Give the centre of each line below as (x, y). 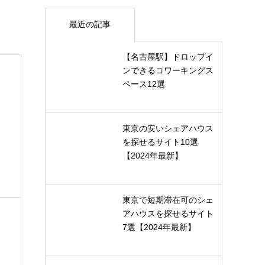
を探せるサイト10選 (160, 142)
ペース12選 (144, 84)
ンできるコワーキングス (168, 70)
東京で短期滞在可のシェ (168, 200)
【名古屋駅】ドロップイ (168, 57)
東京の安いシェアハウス (168, 128)
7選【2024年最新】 (159, 227)
